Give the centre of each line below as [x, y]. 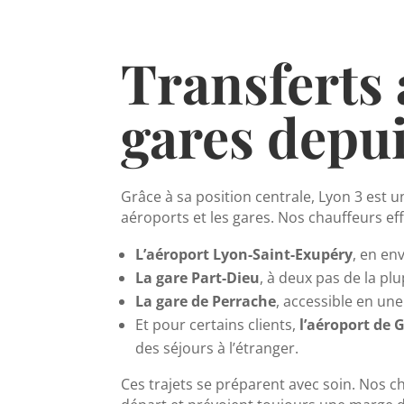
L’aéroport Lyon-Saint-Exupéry [244, 255]
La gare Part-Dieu [198, 278]
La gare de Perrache [206, 302]
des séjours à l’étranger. [217, 349]
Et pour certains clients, [218, 325]
